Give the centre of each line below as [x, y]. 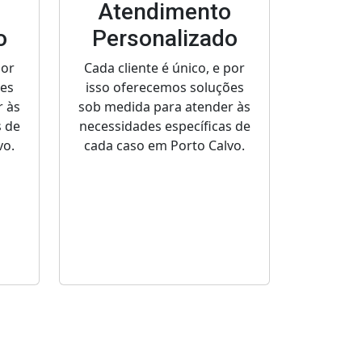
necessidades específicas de [164, 126]
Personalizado [164, 39]
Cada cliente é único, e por [164, 68]
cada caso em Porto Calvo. [164, 146]
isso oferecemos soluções [164, 88]
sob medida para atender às [164, 107]
